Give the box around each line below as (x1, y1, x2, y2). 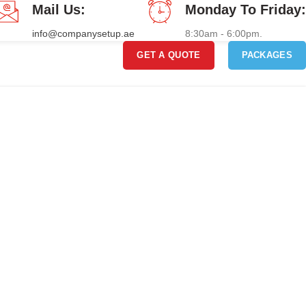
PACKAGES (241, 50, 292, 60)
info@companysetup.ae (32, 28, 135, 39)
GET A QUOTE (137, 50, 201, 60)
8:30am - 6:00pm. (185, 28, 262, 39)
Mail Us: (32, 2, 85, 17)
